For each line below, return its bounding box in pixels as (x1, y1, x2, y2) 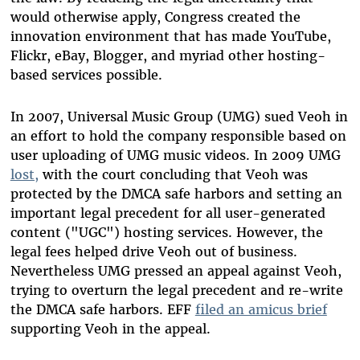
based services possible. (10, 66, 162, 83)
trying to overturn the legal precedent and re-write (10, 281, 343, 298)
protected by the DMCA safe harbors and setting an (10, 185, 342, 202)
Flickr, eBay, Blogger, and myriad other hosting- (10, 47, 325, 63)
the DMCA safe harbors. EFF (10, 301, 195, 317)
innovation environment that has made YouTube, (10, 27, 331, 44)
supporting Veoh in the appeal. (10, 320, 211, 337)
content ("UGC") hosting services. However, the (10, 223, 323, 240)
